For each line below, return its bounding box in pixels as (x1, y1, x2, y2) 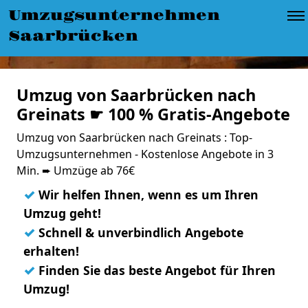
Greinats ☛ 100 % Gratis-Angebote (16, 103, 290, 125)
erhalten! (23, 243, 79, 259)
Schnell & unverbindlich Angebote (35, 224, 243, 241)
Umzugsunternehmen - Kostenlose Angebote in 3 (16, 146, 274, 162)
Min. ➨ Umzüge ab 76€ (16, 163, 135, 178)
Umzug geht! (23, 205, 101, 221)
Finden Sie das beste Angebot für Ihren (35, 262, 276, 278)
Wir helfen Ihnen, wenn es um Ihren (35, 186, 258, 203)
